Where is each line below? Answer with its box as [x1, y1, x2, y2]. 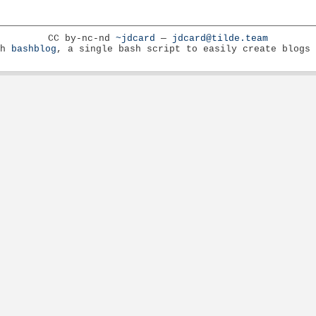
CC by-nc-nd [48, 32, 116, 44]
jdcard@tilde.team [172, 32, 268, 44]
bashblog [11, 43, 56, 54]
